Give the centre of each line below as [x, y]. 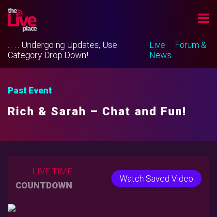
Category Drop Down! [48, 55]
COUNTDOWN [44, 185]
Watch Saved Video [156, 178]
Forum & [191, 45]
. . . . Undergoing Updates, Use [62, 45]
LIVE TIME [52, 171]
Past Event [30, 90]
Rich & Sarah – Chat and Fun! [97, 111]
